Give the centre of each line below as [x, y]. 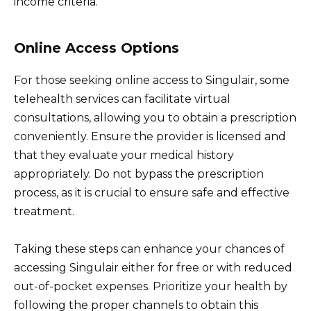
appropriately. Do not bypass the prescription [139, 174]
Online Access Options [96, 48]
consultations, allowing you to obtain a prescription [155, 117]
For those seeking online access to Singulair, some [152, 80]
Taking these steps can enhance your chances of [149, 249]
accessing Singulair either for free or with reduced [153, 267]
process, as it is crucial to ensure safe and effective [152, 192]
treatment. [44, 211]
